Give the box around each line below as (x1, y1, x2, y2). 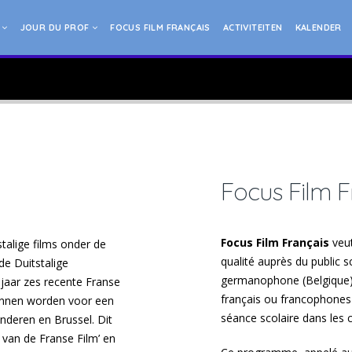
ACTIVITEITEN (222, 22, 283, 33)
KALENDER (295, 22, 342, 33)
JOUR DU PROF (20, 22, 92, 33)
